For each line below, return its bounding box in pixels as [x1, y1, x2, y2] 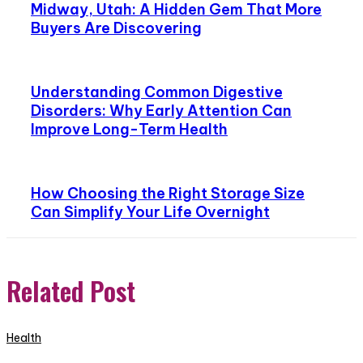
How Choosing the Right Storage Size [31, 184, 305, 203]
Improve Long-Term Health [31, 120, 228, 139]
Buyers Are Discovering [31, 19, 202, 38]
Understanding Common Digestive [31, 83, 283, 102]
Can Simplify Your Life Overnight [31, 203, 270, 222]
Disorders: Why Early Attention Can [31, 101, 292, 121]
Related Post [6, 271, 135, 310]
